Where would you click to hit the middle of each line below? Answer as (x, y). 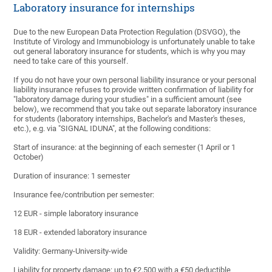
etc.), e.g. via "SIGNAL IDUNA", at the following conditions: (112, 129)
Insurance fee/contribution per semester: (84, 195)
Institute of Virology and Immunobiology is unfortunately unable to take (134, 42)
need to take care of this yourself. (71, 61)
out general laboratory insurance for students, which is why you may (130, 52)
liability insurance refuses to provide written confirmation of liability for (134, 90)
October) (29, 157)
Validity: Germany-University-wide (71, 251)
